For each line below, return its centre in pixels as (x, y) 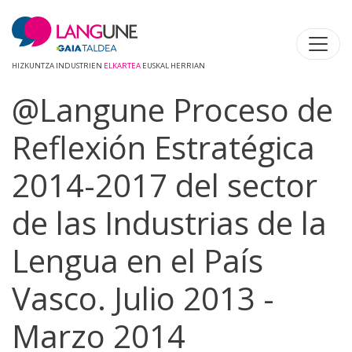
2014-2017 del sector (165, 185)
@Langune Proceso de (172, 110)
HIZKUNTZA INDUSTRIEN (58, 66)
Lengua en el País (137, 261)
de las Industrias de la (169, 223)
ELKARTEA (122, 66)
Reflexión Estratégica (163, 148)
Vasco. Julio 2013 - (143, 299)
